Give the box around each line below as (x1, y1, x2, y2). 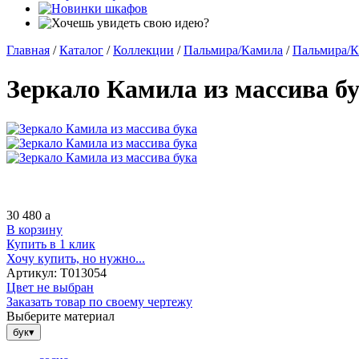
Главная (6, 43, 50, 57)
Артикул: (6, 265, 57, 280)
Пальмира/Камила (184, 43, 283, 57)
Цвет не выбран (6, 280, 94, 294)
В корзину (6, 222, 63, 236)
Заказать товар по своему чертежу (6, 294, 192, 309)
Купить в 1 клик (6, 236, 95, 251)
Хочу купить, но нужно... (6, 251, 145, 265)
